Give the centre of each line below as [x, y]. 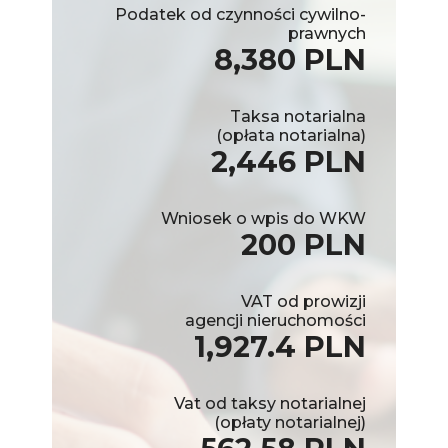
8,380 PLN [290, 59]
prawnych [327, 33]
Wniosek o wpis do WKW [263, 218]
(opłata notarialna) [291, 135]
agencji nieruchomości [275, 320]
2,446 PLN [288, 161]
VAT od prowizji [303, 301]
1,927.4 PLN [280, 346]
